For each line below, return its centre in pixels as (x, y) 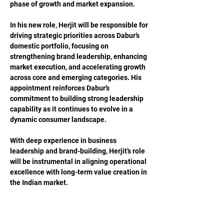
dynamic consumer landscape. (58, 119)
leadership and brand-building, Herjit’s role (78, 151)
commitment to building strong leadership (77, 98)
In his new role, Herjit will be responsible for (80, 25)
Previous (25, 199)
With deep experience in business (64, 140)
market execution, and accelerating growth (78, 67)
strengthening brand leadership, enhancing (79, 56)
